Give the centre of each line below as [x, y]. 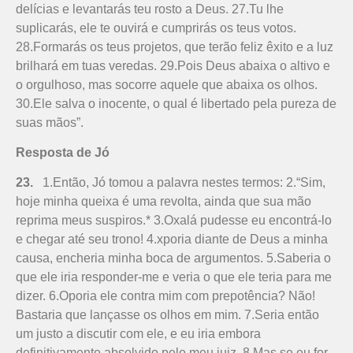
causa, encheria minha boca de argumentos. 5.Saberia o [173, 258]
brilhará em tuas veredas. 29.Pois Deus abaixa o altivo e [173, 65]
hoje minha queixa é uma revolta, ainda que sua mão [163, 202]
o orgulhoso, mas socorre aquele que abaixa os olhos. [167, 84]
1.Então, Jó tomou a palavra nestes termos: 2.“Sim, [179, 183]
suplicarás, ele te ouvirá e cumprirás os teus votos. [156, 28]
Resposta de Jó [63, 152]
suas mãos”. [50, 122]
